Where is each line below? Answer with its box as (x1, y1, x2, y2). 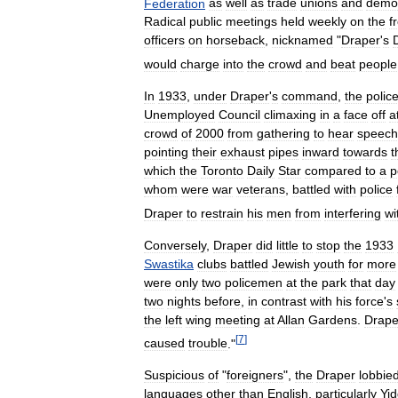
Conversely (144, 237, 206, 252)
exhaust (220, 144, 265, 159)
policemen (225, 275, 283, 290)
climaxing (264, 107, 316, 122)
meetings (226, 14, 277, 29)
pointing (144, 144, 188, 159)
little (276, 237, 298, 252)
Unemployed (144, 107, 215, 122)
